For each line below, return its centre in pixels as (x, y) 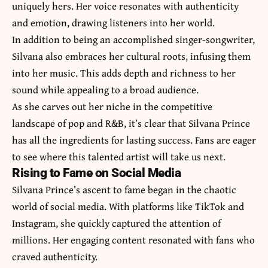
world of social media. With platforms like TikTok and (128, 206)
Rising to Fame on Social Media (96, 173)
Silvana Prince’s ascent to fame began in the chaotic (124, 189)
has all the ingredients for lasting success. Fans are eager (134, 139)
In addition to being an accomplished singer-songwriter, (133, 39)
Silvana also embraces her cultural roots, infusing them (131, 56)
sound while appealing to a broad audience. (105, 89)
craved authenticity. (55, 256)
